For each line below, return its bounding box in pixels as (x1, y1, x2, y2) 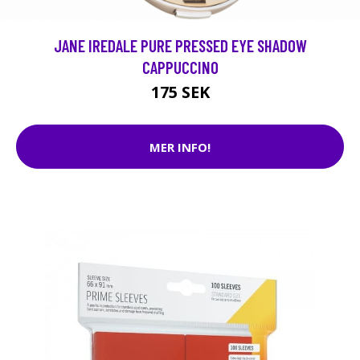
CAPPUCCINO (141, 57, 219, 78)
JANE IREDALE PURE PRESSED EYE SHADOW (53, 35, 307, 56)
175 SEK (150, 81, 210, 104)
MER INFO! (149, 138, 211, 155)
